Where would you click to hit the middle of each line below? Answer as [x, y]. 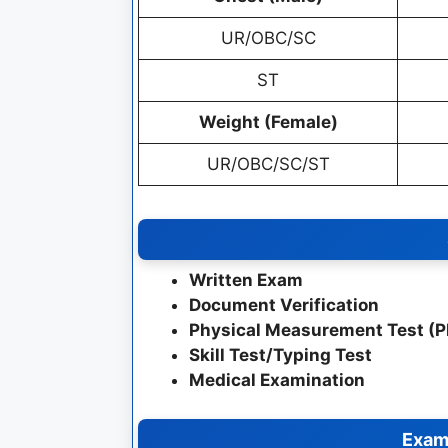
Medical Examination [277, 380]
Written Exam [246, 280]
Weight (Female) [268, 121]
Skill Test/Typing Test [280, 355]
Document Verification [284, 305]
